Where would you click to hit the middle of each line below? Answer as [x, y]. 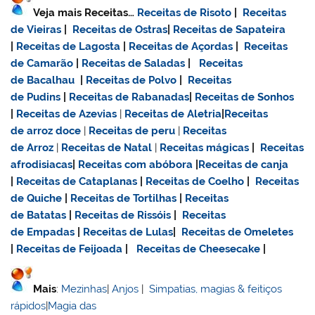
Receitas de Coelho [195, 182]
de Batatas [39, 216]
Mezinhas [84, 289]
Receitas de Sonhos [245, 97]
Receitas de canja [244, 165]
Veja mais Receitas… [85, 13]
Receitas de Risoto [185, 13]
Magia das [72, 306]
